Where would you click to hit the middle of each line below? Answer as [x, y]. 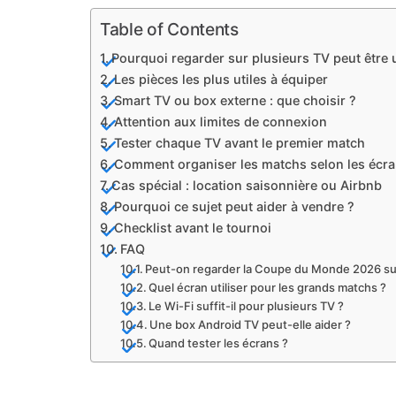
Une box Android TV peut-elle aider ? [251, 325]
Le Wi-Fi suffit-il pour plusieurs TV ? [247, 306]
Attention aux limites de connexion [220, 122]
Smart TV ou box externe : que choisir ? [235, 101]
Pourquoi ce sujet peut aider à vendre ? [234, 207]
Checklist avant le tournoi [192, 228]
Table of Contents [169, 30]
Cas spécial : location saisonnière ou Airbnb [246, 186]
